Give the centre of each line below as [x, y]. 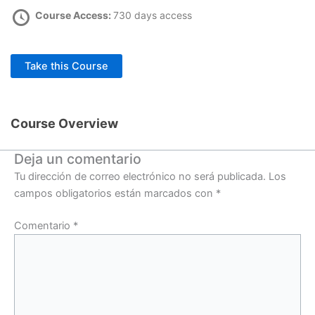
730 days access [153, 15]
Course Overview [64, 123]
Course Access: [74, 15]
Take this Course [66, 66]
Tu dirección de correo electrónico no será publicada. [140, 176]
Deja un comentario [78, 159]
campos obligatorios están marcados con [115, 193]
